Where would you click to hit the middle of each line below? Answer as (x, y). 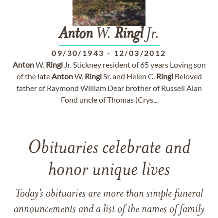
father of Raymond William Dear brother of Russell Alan (109, 88)
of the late (34, 76)
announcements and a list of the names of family (109, 210)
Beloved (187, 76)
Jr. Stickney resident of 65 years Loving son (134, 64)
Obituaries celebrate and (109, 149)
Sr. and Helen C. (129, 76)
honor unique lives (109, 171)
